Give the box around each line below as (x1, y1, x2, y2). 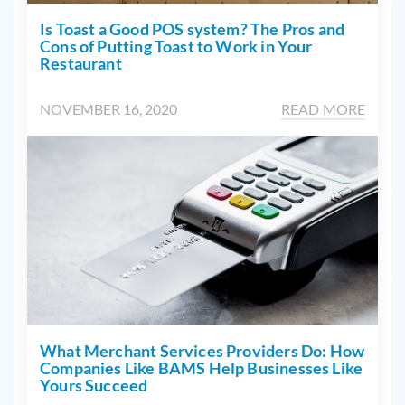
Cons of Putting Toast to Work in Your (40, 36, 313, 57)
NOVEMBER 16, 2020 (40, 100, 177, 118)
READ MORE (280, 100, 365, 118)
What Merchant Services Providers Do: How (40, 341, 365, 362)
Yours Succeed (40, 375, 148, 396)
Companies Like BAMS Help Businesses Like (40, 358, 363, 379)
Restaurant (40, 53, 122, 74)
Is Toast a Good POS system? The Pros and (40, 19, 345, 40)
